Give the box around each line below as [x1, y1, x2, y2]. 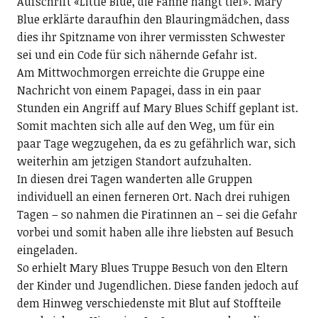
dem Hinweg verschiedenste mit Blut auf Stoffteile [16, 295, 281, 311]
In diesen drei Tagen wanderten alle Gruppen [16, 170, 253, 187]
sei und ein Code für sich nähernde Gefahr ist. [16, 46, 257, 62]
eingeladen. [16, 241, 77, 258]
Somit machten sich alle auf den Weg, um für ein [16, 117, 275, 133]
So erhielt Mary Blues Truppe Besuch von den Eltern [16, 259, 288, 275]
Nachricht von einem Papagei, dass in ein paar [16, 82, 261, 98]
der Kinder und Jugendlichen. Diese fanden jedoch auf [16, 277, 299, 293]
